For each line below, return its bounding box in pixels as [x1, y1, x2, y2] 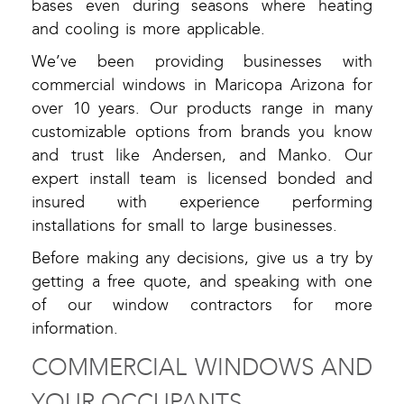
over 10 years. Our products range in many [32, 99, 372, 119]
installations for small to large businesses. [32, 216, 337, 236]
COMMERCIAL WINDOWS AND [32, 353, 372, 382]
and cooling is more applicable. [32, 20, 265, 40]
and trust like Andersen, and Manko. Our [32, 146, 372, 166]
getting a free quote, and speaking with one [32, 272, 372, 292]
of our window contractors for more [32, 296, 372, 316]
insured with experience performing [32, 193, 372, 213]
